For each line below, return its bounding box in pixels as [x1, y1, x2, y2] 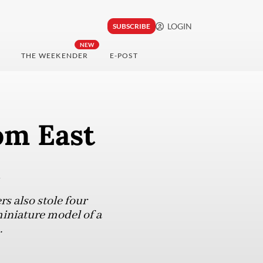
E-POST [109, 51, 138, 60]
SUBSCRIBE [112, 22, 150, 31]
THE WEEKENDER [21, 51, 89, 60]
